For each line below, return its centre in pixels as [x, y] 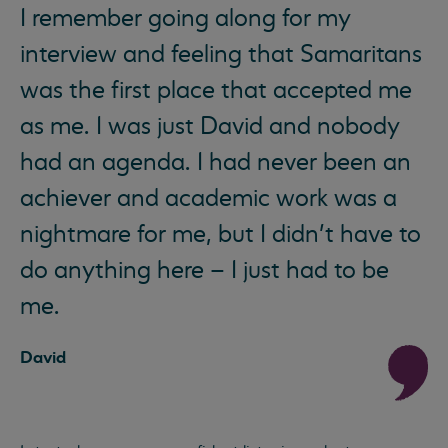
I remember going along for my [185, 18]
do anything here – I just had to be [204, 270]
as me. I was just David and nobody [210, 126]
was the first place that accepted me [216, 90]
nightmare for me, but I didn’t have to [220, 234]
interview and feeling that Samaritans [221, 54]
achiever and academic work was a [208, 198]
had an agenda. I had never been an [215, 162]
